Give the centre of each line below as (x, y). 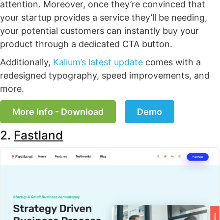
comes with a (172, 62)
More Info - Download (58, 112)
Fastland (38, 135)
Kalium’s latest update (98, 62)
